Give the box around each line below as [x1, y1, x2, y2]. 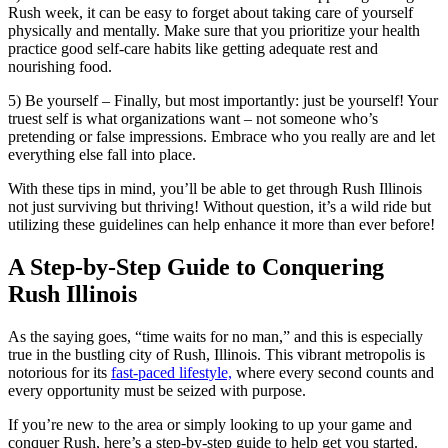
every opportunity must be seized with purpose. [8, 381, 306, 399]
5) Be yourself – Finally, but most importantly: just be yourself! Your [8, 91, 438, 109]
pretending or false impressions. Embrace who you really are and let [8, 127, 435, 145]
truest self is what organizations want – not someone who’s [8, 109, 378, 127]
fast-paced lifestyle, [111, 363, 232, 381]
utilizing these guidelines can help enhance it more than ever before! [8, 215, 435, 233]
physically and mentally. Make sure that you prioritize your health [8, 21, 420, 39]
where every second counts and [232, 363, 434, 381]
